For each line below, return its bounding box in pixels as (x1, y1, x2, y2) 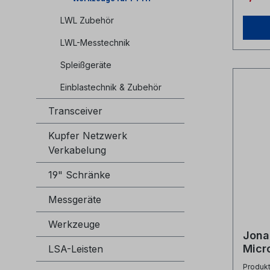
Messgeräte (48, 193, 101, 206)
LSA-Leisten (48, 243, 103, 256)
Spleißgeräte (60, 60, 111, 71)
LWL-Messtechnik (60, 37, 130, 48)
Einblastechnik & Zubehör (60, 82, 162, 93)
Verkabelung (48, 144, 106, 157)
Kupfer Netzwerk (48, 130, 127, 142)
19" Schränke (48, 169, 110, 181)
